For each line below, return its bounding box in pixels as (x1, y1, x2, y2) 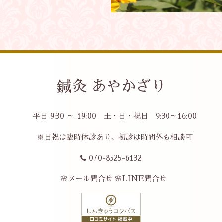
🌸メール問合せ (60, 175, 112, 183)
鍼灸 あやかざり (56, 79, 166, 94)
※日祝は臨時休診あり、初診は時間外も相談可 (29, 133, 193, 141)
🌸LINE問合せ (115, 175, 166, 183)
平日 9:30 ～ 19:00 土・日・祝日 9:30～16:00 (25, 112, 197, 120)
